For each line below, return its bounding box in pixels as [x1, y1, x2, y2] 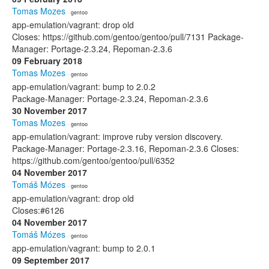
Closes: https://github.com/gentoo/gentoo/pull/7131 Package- [12, 31, 244, 43]
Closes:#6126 [12, 204, 64, 216]
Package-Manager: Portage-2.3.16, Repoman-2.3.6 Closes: [12, 142, 239, 154]
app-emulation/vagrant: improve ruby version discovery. [12, 130, 223, 142]
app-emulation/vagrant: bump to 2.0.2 [12, 80, 156, 92]
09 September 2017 [12, 254, 89, 266]
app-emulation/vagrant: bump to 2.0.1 [12, 242, 156, 254]
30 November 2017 [12, 104, 87, 116]
